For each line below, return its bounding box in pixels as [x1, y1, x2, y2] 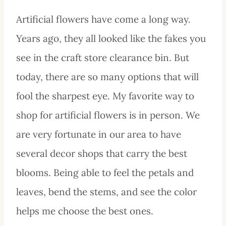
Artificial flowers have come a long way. [16, 13, 191, 25]
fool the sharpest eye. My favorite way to [16, 89, 194, 102]
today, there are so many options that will [16, 70, 199, 83]
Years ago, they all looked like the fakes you [16, 32, 206, 44]
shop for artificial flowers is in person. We [16, 108, 200, 121]
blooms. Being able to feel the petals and [16, 166, 194, 179]
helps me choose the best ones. [16, 204, 153, 217]
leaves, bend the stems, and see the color [16, 185, 197, 198]
